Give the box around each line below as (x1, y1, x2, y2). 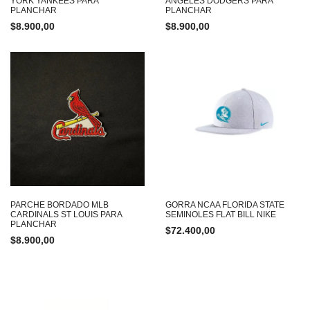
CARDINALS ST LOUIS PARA (10, 210, 122, 219)
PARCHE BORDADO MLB (10, 200, 109, 210)
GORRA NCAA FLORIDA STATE (165, 200, 284, 210)
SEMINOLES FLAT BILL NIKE (165, 210, 276, 219)
